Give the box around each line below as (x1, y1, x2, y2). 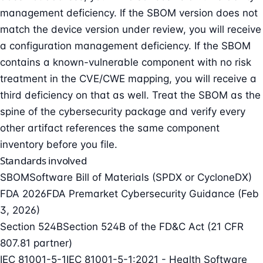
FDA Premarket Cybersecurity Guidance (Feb (46, 187, 259, 200)
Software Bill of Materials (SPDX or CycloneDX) (29, 171, 252, 183)
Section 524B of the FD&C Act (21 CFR (63, 220, 244, 232)
